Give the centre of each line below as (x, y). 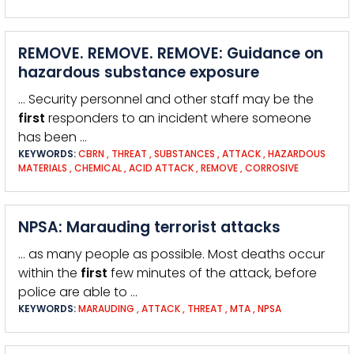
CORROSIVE (272, 168)
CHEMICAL (98, 168)
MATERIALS (43, 168)
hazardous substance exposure (139, 72)
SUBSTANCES (185, 154)
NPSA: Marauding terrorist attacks (149, 227)
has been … (53, 137)
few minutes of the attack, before (212, 273)
